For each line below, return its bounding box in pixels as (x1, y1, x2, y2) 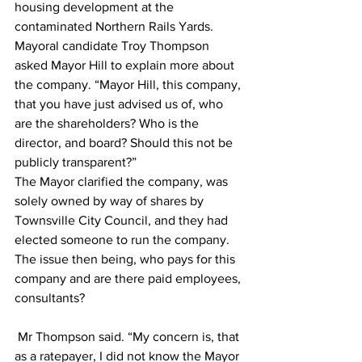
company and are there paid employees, (15, 271, 244, 285)
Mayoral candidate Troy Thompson (15, 38, 213, 53)
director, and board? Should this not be (15, 135, 236, 149)
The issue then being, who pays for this (15, 251, 238, 266)
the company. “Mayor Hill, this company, (15, 77, 244, 91)
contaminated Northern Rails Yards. (15, 19, 220, 33)
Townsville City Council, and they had (15, 213, 231, 227)
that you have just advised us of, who (15, 96, 226, 111)
